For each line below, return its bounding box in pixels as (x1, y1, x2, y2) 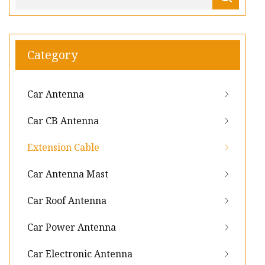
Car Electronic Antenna (27, 247, 132, 261)
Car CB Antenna (27, 114, 99, 128)
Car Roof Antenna (27, 194, 106, 208)
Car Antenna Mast (27, 167, 108, 181)
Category (27, 47, 77, 63)
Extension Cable (27, 141, 99, 154)
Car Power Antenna (27, 221, 116, 234)
